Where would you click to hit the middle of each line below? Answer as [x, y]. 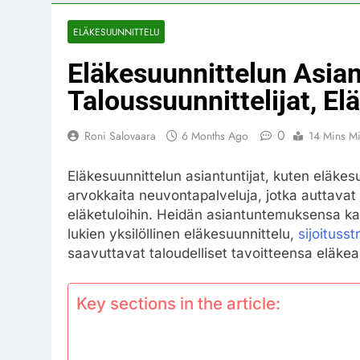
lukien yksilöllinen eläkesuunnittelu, [183, 233]
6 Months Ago [215, 136]
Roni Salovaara [120, 136]
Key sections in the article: [178, 303]
